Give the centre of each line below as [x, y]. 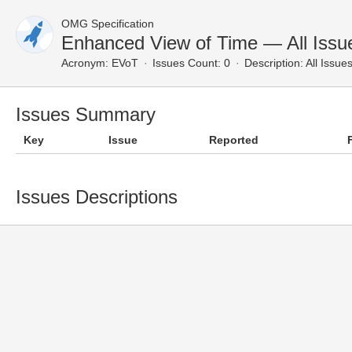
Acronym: [85, 63]
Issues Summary [86, 114]
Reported [234, 140]
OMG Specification [108, 24]
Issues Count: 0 [191, 63]
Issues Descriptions [97, 197]
